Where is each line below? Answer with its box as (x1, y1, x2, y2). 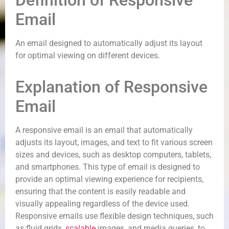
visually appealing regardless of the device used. (15, 199, 190, 209)
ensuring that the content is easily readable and (15, 187, 186, 196)
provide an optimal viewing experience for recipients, (15, 174, 203, 184)
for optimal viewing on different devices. (15, 51, 160, 60)
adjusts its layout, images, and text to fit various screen (15, 138, 213, 147)
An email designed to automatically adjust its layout (15, 38, 202, 48)
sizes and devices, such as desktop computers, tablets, (15, 150, 211, 159)
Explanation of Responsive (15, 77, 208, 97)
